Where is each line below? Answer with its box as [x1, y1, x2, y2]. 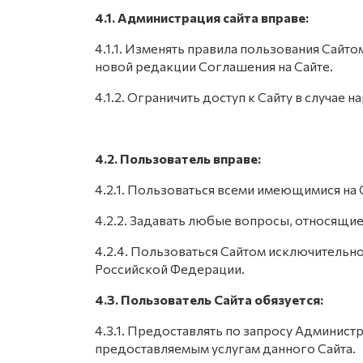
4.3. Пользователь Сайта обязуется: [95, 292, 323, 307]
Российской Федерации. [95, 261, 245, 276]
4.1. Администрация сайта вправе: [95, 10, 309, 25]
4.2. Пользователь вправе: [95, 151, 261, 166]
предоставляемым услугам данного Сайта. [95, 340, 356, 356]
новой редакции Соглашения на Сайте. [95, 58, 333, 74]
